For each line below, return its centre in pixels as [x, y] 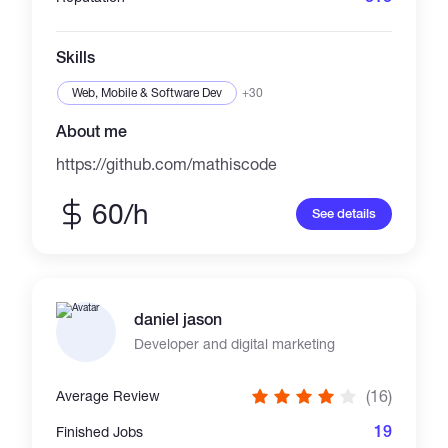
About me [92, 131]
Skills [76, 57]
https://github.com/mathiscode [167, 163]
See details [343, 213]
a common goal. [114, 12]
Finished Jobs [100, 431]
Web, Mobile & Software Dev [147, 92]
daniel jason [178, 319]
